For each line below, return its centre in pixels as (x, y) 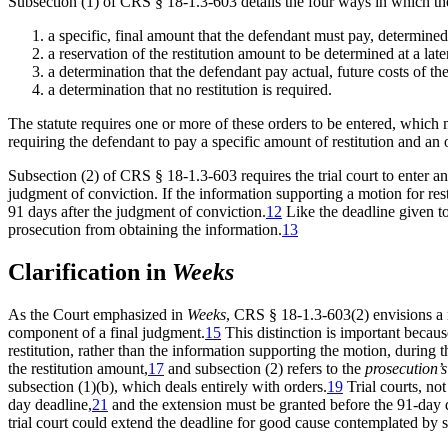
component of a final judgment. (106, 332)
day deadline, (50, 404)
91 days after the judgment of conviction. (137, 212)
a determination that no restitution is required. (190, 90)
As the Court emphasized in (97, 314)
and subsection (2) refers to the (264, 368)
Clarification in (90, 272)
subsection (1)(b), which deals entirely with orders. (167, 386)
